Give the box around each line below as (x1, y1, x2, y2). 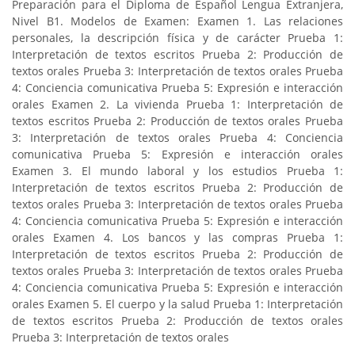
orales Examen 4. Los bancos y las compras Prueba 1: (12, 229, 343, 245)
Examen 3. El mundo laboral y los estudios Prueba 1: (12, 162, 343, 178)
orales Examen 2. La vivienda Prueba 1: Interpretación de (12, 96, 343, 112)
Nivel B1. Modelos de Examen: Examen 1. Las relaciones (12, 13, 343, 29)
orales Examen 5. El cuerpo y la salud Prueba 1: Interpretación (12, 296, 343, 311)
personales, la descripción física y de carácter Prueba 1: (12, 29, 343, 45)
